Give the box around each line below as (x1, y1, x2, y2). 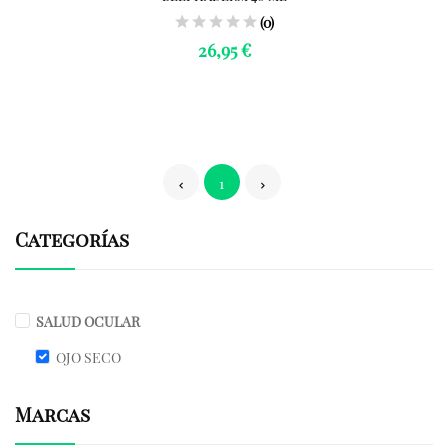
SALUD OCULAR (36, 312, 140, 331)
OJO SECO (56, 348, 121, 367)
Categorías (15, 226, 129, 252)
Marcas (15, 401, 90, 427)
